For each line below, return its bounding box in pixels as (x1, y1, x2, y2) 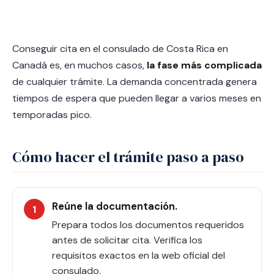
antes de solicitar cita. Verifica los (52, 234, 202, 246)
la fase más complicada (147, 59, 262, 72)
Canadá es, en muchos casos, (12, 59, 147, 72)
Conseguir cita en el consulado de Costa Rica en (12, 42, 228, 55)
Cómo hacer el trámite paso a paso (12, 147, 244, 167)
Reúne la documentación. (52, 200, 177, 213)
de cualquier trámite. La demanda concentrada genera (12, 75, 257, 88)
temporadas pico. (12, 108, 92, 121)
